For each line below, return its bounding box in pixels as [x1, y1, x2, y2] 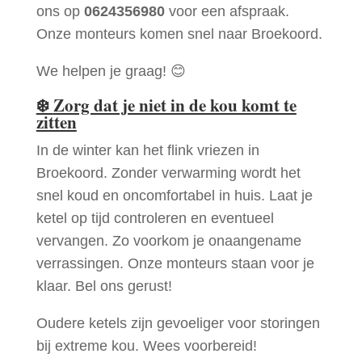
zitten [36, 109, 77, 134]
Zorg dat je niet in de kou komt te [53, 92, 297, 117]
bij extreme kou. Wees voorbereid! [36, 337, 257, 354]
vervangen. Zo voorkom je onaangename [36, 232, 301, 249]
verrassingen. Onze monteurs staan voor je [36, 255, 314, 271]
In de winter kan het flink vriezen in [36, 141, 259, 158]
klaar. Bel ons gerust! [36, 277, 172, 294]
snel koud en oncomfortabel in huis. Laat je [36, 187, 313, 204]
